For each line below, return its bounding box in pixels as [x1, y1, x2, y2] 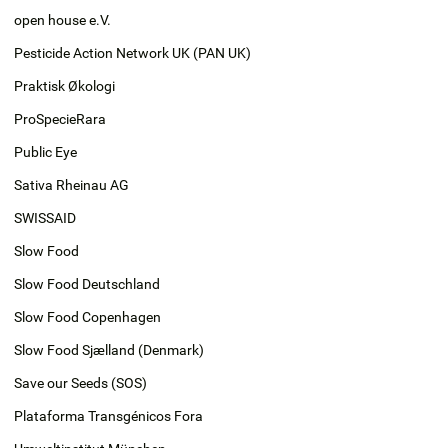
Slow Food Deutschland [14, 275, 160, 292]
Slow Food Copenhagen [14, 308, 161, 325]
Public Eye [14, 143, 77, 160]
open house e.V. [14, 11, 111, 28]
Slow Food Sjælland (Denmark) [14, 341, 204, 358]
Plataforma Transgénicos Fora [14, 407, 203, 424]
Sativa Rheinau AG [14, 176, 129, 193]
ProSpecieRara [14, 110, 106, 127]
